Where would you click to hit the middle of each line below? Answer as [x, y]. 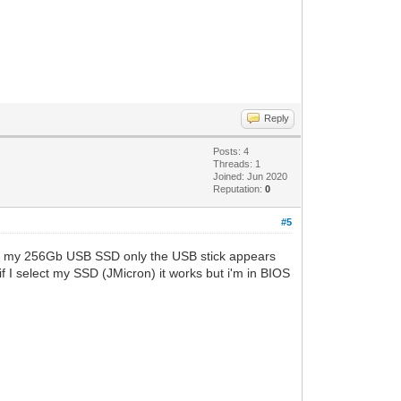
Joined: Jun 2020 [251, 176]
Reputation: [239, 188]
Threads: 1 [237, 163]
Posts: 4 [231, 151]
